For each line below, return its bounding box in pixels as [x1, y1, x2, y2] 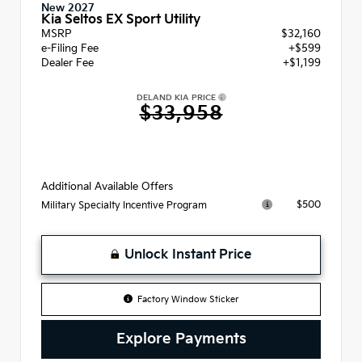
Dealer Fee [41, 56, 94, 69]
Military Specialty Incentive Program [41, 199, 207, 212]
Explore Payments [116, 329, 246, 348]
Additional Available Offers [41, 179, 173, 193]
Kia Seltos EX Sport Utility [41, 11, 200, 27]
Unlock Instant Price [124, 246, 251, 263]
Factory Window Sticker [137, 293, 239, 305]
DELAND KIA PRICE [136, 92, 218, 103]
